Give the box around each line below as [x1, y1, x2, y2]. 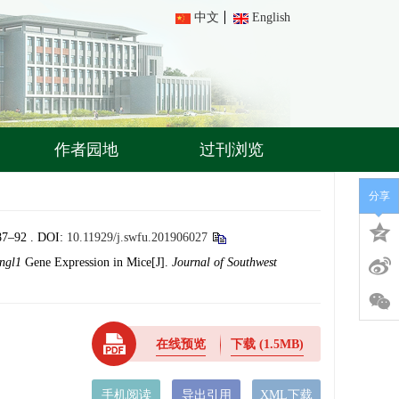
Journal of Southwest [172, 256, 277, 269]
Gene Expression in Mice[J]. [21, 256, 172, 269]
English [252, 11, 290, 24]
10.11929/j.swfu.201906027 [67, 231, 208, 244]
